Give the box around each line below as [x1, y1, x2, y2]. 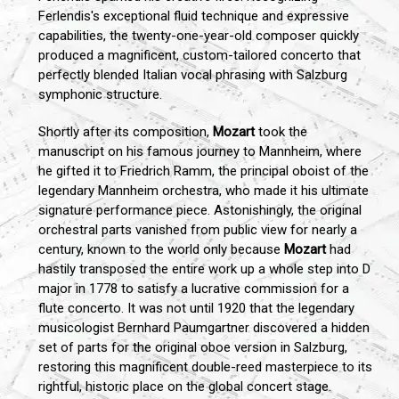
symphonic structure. [38, 86, 162, 103]
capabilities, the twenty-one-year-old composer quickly [38, 28, 359, 45]
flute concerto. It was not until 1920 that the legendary [38, 300, 354, 317]
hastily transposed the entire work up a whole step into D [38, 261, 370, 278]
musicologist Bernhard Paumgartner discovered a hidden [38, 320, 370, 337]
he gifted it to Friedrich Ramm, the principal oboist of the [38, 163, 369, 180]
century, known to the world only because [38, 241, 284, 258]
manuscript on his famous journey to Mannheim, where [38, 143, 362, 160]
